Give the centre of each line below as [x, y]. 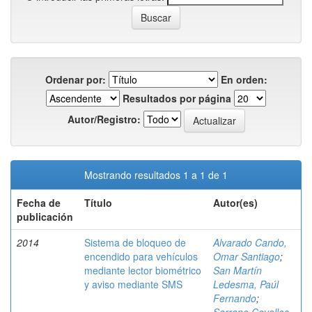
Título [98, 203]
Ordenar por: [75, 79]
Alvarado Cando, [250, 242]
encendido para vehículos [141, 256]
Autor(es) [235, 203]
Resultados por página [177, 98]
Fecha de [39, 203]
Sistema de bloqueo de [135, 242]
